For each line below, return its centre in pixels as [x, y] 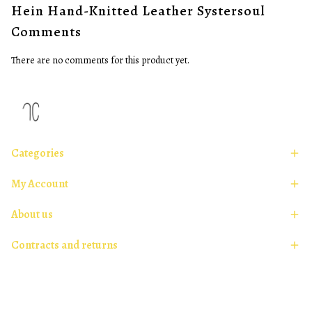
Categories [38, 154]
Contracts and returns [64, 245]
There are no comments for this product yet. [100, 60]
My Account [40, 184]
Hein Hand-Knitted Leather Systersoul [138, 11]
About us [32, 215]
